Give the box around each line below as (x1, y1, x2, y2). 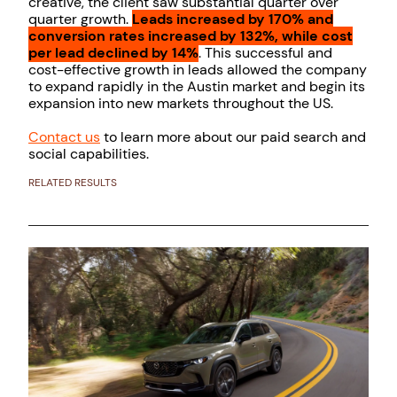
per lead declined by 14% (28, 43, 198, 63)
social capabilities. (28, 144, 149, 164)
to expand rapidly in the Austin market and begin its (28, 77, 365, 97)
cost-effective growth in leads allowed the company (28, 60, 367, 80)
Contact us (28, 128, 100, 147)
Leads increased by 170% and (132, 10, 333, 29)
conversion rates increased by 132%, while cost (28, 27, 353, 46)
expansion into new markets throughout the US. (28, 94, 333, 113)
